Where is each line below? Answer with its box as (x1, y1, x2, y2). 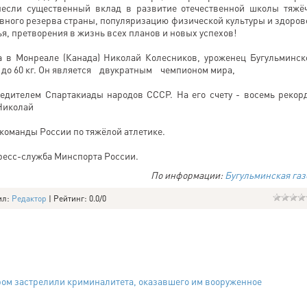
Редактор (12, 193, 47, 204)
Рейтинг (53, 193, 84, 204)
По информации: (151, 169, 225, 181)
